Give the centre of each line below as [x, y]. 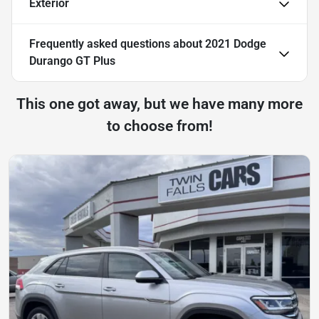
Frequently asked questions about [117, 44]
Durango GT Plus [72, 61]
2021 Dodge [236, 44]
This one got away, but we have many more [159, 104]
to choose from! [159, 126]
